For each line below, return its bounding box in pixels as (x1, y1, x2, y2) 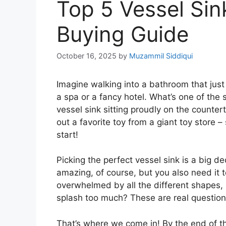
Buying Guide (56, 21, 189, 47)
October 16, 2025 (56, 51, 117, 60)
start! (56, 129, 78, 140)
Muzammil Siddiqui (129, 51, 193, 60)
